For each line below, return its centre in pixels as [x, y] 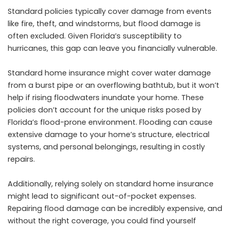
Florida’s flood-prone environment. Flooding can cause [110, 122]
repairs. [21, 159]
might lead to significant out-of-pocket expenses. [102, 196]
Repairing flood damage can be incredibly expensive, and [115, 208]
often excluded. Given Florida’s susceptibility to [95, 36]
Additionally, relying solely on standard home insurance [111, 184]
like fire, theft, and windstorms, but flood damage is [104, 23]
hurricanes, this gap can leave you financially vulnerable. [112, 48]
